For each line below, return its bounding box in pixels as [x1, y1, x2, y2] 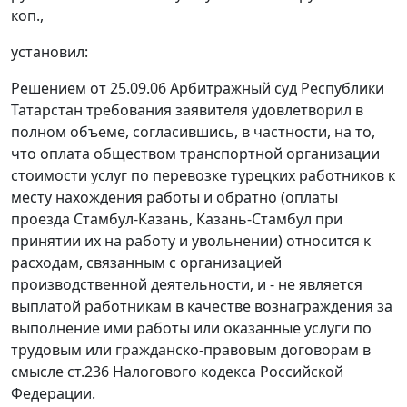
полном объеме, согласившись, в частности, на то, [11, 122, 375, 143]
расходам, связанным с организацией [11, 253, 282, 273]
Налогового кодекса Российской [109, 362, 343, 382]
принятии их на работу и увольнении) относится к [11, 231, 371, 252]
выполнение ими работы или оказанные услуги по [11, 318, 372, 339]
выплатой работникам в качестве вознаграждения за [11, 296, 392, 317]
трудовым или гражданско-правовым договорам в [11, 340, 371, 361]
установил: [11, 42, 88, 63]
